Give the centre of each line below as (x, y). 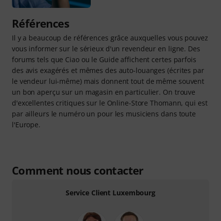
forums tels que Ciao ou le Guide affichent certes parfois (104, 59)
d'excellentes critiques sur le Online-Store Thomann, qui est (110, 103)
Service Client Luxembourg (110, 193)
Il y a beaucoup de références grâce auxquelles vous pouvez (110, 38)
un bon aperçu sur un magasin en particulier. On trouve (104, 92)
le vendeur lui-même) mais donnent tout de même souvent (108, 81)
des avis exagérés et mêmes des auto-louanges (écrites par (108, 70)
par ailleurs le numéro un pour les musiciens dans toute (104, 114)
